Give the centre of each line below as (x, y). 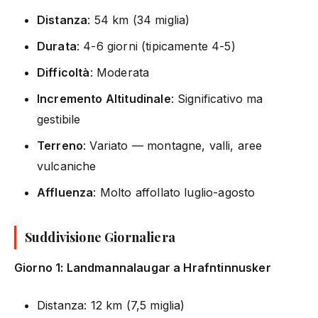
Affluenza (65, 192)
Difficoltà (64, 72)
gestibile (59, 119)
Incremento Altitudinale (104, 98)
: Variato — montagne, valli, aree (173, 145)
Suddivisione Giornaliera (100, 237)
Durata (57, 46)
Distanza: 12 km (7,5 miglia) (111, 305)
